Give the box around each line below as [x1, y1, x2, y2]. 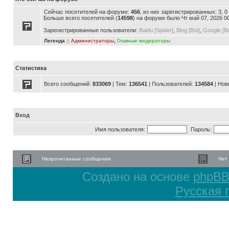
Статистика [15, 65, 47, 71]
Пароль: [190, 126, 212, 132]
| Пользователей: [147, 81, 195, 87]
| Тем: [111, 81, 129, 87]
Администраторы [71, 38, 114, 43]
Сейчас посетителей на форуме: [44, 9, 131, 15]
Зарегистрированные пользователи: [43, 27, 139, 33]
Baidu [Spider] [139, 27, 173, 33]
